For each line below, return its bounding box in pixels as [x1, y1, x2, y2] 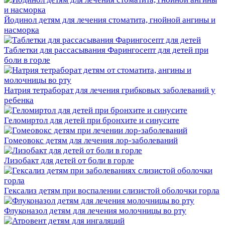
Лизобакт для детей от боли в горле [4, 156, 134, 166]
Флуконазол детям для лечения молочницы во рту [4, 206, 186, 216]
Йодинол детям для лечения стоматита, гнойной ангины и [4, 15, 215, 25]
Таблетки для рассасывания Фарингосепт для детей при [4, 45, 208, 55]
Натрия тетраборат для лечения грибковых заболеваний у [4, 85, 215, 95]
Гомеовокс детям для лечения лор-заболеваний [4, 136, 178, 146]
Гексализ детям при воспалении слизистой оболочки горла [4, 186, 219, 196]
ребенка [4, 95, 34, 105]
